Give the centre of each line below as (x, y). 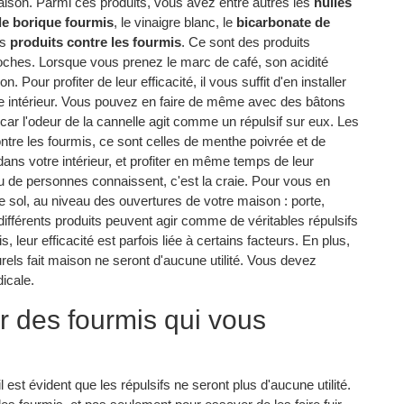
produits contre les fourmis (96, 41)
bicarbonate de (283, 22)
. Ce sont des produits (246, 41)
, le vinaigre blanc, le (175, 22)
